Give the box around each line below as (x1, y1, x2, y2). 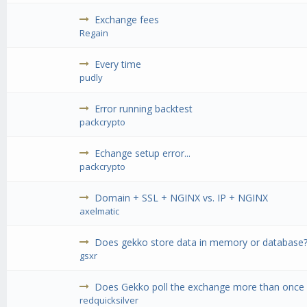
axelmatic (79, 205, 120, 218)
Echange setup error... (95, 147, 191, 160)
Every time (95, 58, 142, 71)
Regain (79, 27, 109, 40)
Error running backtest (95, 102, 193, 116)
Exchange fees (95, 13, 160, 27)
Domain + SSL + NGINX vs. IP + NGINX (95, 191, 269, 205)
